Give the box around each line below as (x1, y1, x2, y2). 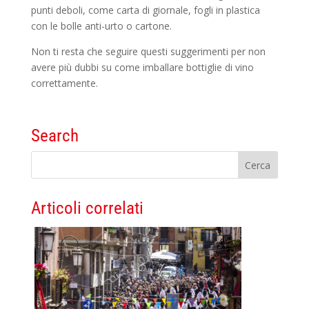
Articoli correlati (30, 197, 143, 218)
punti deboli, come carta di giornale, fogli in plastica (30, 3, 260, 17)
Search (30, 125, 79, 146)
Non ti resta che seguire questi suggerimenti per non (30, 44, 266, 58)
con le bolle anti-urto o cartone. (30, 19, 172, 32)
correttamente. (30, 76, 98, 90)
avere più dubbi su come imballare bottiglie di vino (30, 60, 254, 74)
